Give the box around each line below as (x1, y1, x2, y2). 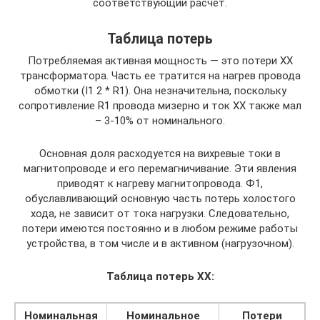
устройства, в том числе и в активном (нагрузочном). (26, 237, 294, 250)
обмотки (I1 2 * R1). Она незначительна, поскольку (34, 84, 286, 97)
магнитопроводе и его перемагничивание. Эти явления (24, 162, 296, 175)
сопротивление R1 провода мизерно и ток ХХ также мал (19, 99, 301, 112)
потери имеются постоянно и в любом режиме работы (22, 222, 298, 235)
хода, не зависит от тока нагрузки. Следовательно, (31, 207, 289, 220)
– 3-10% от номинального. (95, 114, 225, 127)
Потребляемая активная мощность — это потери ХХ (27, 54, 293, 67)
